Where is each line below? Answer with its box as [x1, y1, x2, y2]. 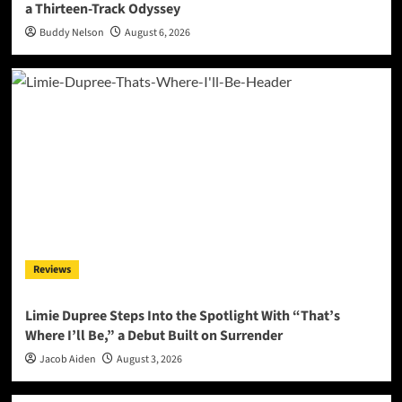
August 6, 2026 [124, 24, 190, 40]
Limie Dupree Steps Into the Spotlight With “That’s [24, 305, 340, 326]
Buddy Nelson [39, 24, 104, 40]
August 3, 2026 [116, 351, 182, 367]
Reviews [32, 261, 71, 277]
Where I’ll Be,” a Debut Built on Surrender [24, 325, 283, 345]
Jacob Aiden [39, 351, 96, 367]
